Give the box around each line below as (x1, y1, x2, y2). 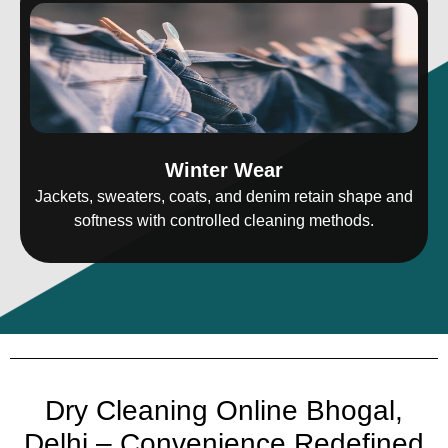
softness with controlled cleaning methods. (74, 212, 374, 230)
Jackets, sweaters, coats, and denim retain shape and (35, 188, 413, 206)
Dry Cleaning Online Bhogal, (45, 395, 403, 427)
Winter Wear (165, 159, 283, 182)
